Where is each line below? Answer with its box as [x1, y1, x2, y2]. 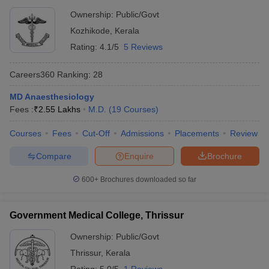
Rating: [70, 42, 100, 52]
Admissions [121, 128, 164, 138]
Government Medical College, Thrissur [10, 210, 184, 220]
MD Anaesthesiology [10, 92, 94, 101]
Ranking [55, 69, 88, 79]
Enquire [124, 151, 154, 161]
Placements [175, 128, 219, 138]
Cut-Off [82, 128, 110, 138]
